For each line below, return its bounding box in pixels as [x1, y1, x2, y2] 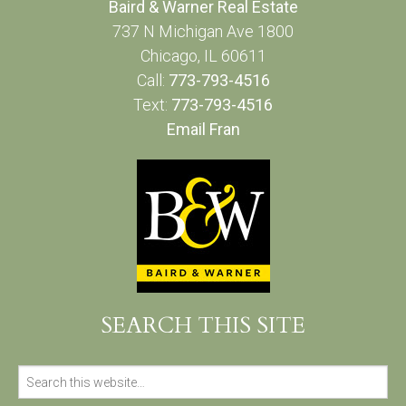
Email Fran [166, 120, 240, 140]
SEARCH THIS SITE [101, 311, 305, 342]
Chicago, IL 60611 [140, 46, 266, 66]
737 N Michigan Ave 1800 [112, 22, 294, 42]
